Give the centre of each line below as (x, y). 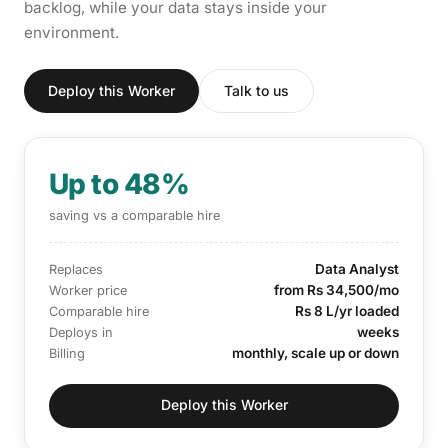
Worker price (88, 290)
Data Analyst (357, 268)
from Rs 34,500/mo (336, 289)
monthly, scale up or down (315, 352)
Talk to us (256, 90)
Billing (67, 353)
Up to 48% (119, 183)
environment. (71, 32)
